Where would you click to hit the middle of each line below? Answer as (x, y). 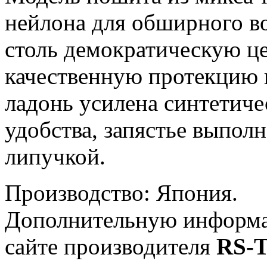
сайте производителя (111, 246)
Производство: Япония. (121, 193)
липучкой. (55, 156)
